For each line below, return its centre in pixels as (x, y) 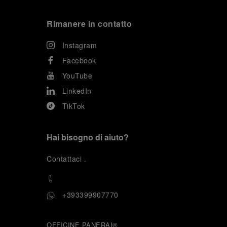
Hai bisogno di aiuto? (88, 137)
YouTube (77, 75)
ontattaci (68, 159)
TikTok (73, 106)
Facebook (79, 60)
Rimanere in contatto (89, 24)
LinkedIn (77, 91)
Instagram (79, 45)
